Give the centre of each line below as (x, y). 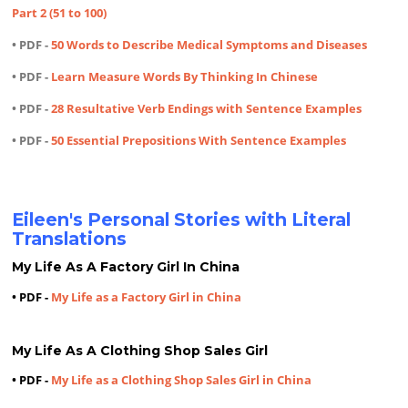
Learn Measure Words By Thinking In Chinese (185, 76)
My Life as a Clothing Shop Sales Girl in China (182, 379)
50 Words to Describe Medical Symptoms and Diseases (209, 44)
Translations (70, 239)
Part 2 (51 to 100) (60, 12)
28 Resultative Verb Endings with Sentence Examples (207, 108)
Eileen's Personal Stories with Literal (182, 220)
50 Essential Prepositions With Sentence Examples (199, 141)
